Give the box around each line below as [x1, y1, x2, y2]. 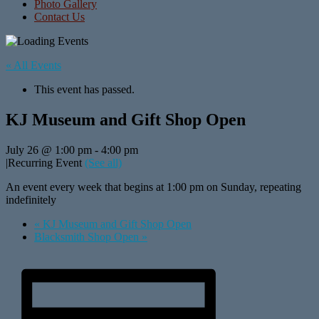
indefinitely [6, 193, 56, 206]
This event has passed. [34, 83, 135, 95]
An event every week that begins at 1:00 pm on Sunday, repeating [6, 180, 301, 193]
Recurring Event [8, 156, 85, 169]
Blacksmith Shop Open [34, 230, 142, 243]
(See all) [85, 156, 122, 169]
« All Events [6, 59, 61, 71]
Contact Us [34, 11, 85, 23]
